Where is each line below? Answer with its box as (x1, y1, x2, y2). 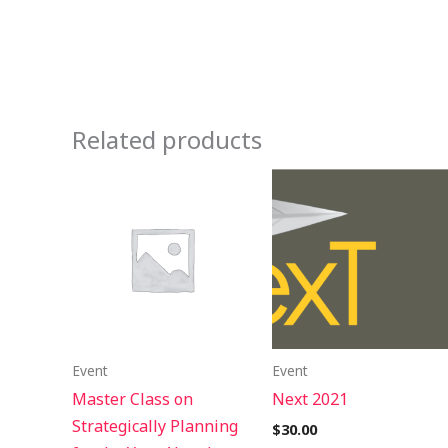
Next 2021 (271, 387, 348, 410)
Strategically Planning (72, 414, 238, 437)
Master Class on (72, 387, 193, 410)
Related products (72, 122, 262, 156)
